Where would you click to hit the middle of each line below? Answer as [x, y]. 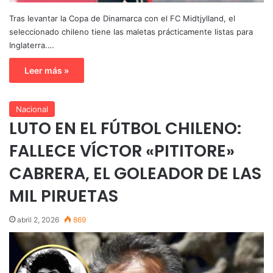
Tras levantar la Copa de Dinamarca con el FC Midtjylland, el [122, 18]
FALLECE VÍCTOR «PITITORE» [122, 151]
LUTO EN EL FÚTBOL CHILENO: [125, 128]
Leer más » [47, 70]
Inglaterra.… [32, 45]
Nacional [32, 109]
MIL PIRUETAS [64, 196]
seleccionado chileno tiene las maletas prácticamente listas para [131, 31]
